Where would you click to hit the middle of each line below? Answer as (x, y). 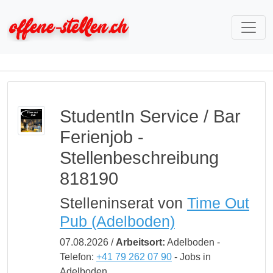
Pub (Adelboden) (117, 221)
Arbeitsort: (140, 242)
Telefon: (78, 257)
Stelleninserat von (123, 203)
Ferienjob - (101, 137)
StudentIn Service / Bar (150, 116)
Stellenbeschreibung (139, 158)
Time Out (218, 203)
